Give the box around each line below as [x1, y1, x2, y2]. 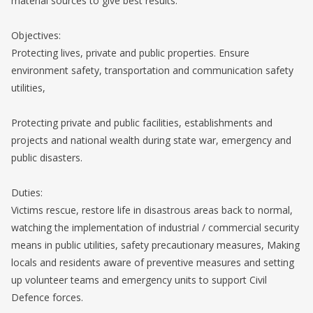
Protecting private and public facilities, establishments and [11, 116, 272, 129]
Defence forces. [11, 291, 83, 304]
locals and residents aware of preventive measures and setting [11, 256, 294, 269]
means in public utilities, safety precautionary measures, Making [11, 238, 300, 252]
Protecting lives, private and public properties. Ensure [11, 46, 249, 59]
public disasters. [11, 151, 82, 164]
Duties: [11, 186, 43, 199]
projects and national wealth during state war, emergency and [11, 133, 291, 147]
